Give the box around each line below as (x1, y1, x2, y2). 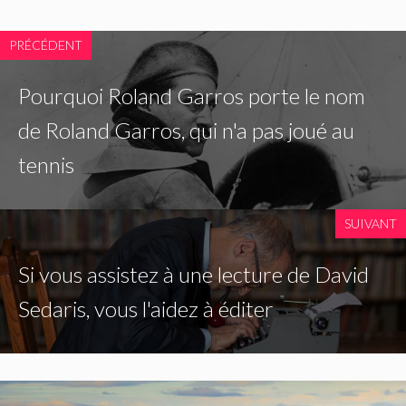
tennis (18, 151, 74, 179)
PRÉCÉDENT (9, 37, 82, 53)
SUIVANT (344, 216, 397, 232)
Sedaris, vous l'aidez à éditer (18, 295, 274, 323)
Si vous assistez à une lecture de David (18, 261, 369, 288)
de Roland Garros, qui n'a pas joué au (18, 117, 354, 144)
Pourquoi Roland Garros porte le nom (18, 82, 365, 110)
